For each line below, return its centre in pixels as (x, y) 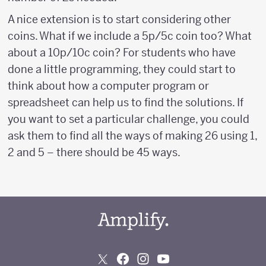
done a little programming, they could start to (122, 69)
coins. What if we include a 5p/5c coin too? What (130, 36)
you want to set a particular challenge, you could (129, 119)
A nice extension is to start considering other (119, 20)
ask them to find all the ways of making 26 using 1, (132, 136)
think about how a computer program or (108, 86)
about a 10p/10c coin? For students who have (122, 53)
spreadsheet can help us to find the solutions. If (126, 103)
